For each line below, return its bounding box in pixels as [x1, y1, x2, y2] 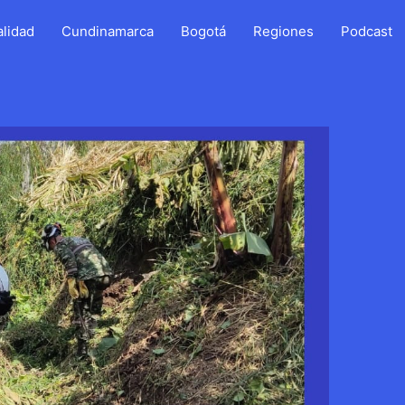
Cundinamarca [61, 23, 154, 40]
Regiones [253, 23, 314, 40]
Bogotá [181, 23, 226, 40]
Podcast [341, 23, 392, 40]
